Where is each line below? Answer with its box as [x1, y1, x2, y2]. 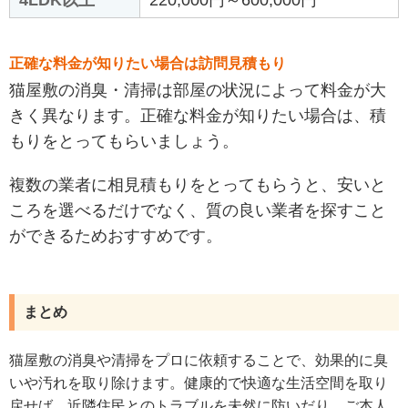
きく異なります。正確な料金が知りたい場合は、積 [9, 106, 386, 125]
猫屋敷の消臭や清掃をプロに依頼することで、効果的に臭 [9, 352, 388, 368]
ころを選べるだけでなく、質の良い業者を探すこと [9, 200, 386, 219]
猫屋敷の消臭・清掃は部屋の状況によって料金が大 [9, 80, 386, 99]
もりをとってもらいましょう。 [9, 131, 239, 150]
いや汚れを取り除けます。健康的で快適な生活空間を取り [9, 374, 388, 391]
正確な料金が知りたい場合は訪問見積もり [9, 55, 286, 71]
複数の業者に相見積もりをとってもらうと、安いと [9, 175, 386, 194]
